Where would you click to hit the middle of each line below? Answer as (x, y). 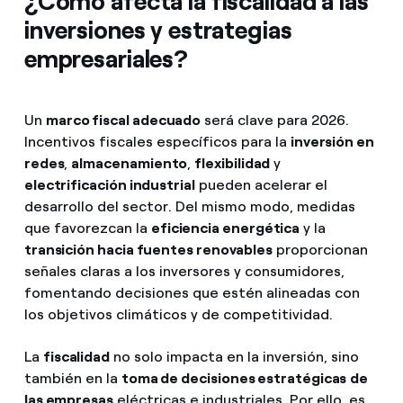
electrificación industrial (109, 185)
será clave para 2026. (275, 121)
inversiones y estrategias (158, 31)
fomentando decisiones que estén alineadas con (192, 293)
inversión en (332, 142)
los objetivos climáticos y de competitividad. (178, 315)
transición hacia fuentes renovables (148, 250)
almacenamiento (130, 164)
